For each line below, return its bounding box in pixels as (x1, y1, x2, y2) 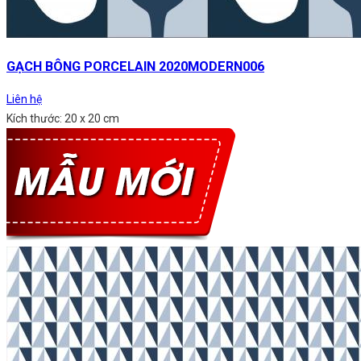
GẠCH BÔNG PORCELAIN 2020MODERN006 (6, 58, 264, 74)
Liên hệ (6, 92, 42, 106)
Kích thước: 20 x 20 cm (6, 111, 119, 125)
